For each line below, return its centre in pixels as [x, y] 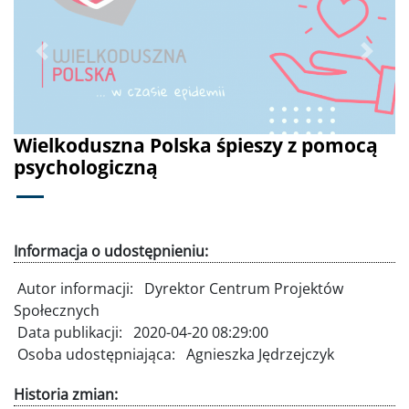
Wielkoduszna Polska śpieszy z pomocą [196, 146]
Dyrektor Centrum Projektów [244, 289]
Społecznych [57, 311]
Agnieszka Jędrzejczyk [260, 355]
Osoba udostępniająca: [98, 355]
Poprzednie [80, 61]
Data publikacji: [72, 333]
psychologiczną [86, 168]
